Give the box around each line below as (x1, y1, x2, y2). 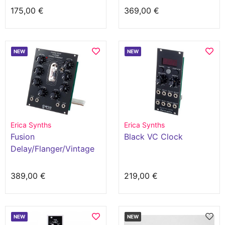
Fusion (11, 132, 35, 142)
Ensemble (11, 156, 47, 166)
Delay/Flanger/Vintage (11, 144, 94, 154)
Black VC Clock (124, 132, 183, 142)
